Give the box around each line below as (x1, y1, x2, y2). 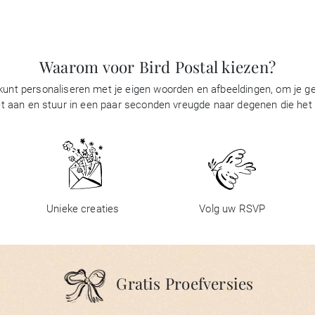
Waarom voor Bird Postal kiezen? (39, 56, 276, 77)
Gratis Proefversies (116, 273, 254, 295)
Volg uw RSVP (199, 202, 266, 216)
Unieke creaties (46, 202, 120, 216)
